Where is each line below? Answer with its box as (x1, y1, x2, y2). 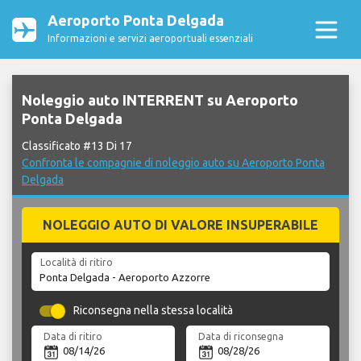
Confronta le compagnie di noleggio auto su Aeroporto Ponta (22, 156, 325, 170)
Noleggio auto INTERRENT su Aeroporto (22, 92, 298, 109)
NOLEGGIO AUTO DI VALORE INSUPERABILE (43, 218, 318, 233)
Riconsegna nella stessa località (73, 304, 234, 317)
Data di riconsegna (198, 330, 284, 342)
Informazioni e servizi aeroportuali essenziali (48, 33, 253, 44)
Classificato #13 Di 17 (22, 139, 132, 153)
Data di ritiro (44, 330, 103, 342)
